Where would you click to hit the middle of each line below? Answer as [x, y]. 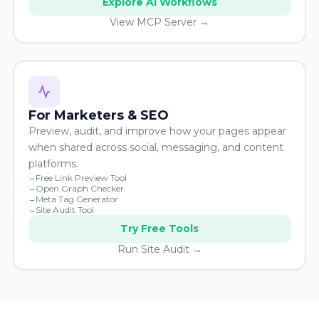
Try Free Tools [159, 229]
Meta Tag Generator [77, 199]
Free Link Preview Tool [81, 177]
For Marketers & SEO [98, 115]
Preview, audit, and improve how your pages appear [157, 131]
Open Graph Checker [79, 188]
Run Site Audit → [159, 249]
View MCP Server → [159, 22]
